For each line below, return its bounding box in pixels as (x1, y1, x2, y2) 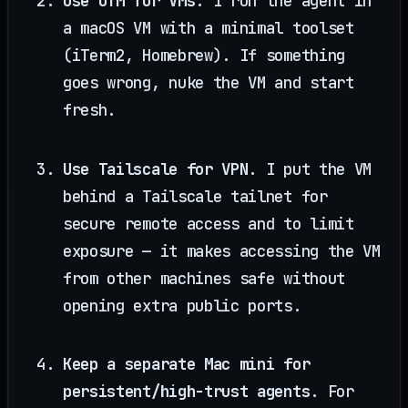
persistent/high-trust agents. (63, 381, 319, 403)
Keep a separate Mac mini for (63, 353, 311, 375)
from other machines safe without (63, 267, 345, 289)
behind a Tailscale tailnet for (63, 185, 328, 207)
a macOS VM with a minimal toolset (63, 16, 354, 38)
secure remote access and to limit (63, 212, 354, 234)
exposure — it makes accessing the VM (63, 240, 381, 261)
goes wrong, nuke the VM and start (63, 71, 354, 93)
